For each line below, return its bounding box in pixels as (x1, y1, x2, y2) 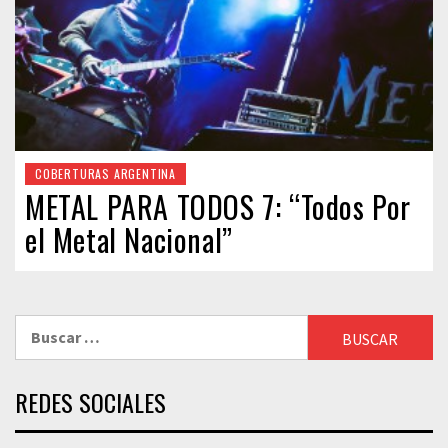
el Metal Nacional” (25, 216, 233, 262)
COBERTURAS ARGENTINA (35, 164, 176, 182)
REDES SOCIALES (15, 383, 166, 420)
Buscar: (14, 315, 68, 336)
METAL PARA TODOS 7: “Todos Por (25, 183, 412, 229)
